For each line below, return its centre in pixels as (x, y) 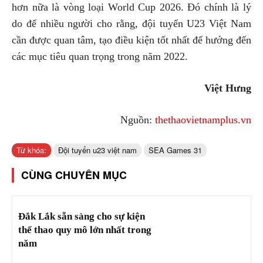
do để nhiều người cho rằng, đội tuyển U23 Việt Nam (131, 23)
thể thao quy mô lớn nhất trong (85, 230)
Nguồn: (138, 119)
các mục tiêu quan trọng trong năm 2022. (100, 56)
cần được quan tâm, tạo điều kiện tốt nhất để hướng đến (131, 40)
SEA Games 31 (175, 150)
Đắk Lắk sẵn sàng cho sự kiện (82, 216)
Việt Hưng (228, 88)
